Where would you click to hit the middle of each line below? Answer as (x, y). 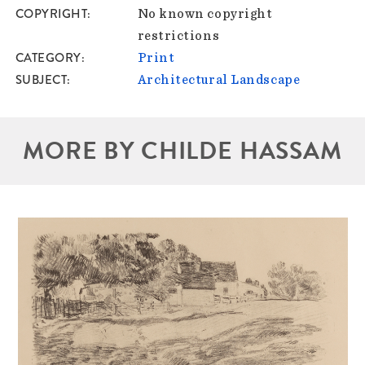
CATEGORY (48, 58)
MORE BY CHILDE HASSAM (182, 151)
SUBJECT (41, 80)
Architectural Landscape (219, 80)
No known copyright (205, 14)
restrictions (178, 36)
